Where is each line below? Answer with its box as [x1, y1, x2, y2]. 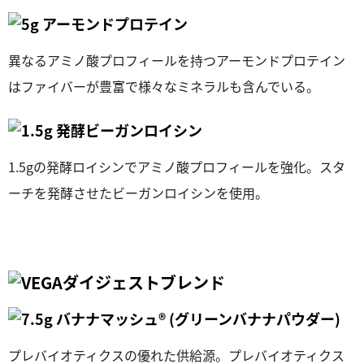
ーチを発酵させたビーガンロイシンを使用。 [8, 183, 268, 202]
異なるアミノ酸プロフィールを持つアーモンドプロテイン [8, 50, 345, 70]
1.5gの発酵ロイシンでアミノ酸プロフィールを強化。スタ [8, 157, 345, 176]
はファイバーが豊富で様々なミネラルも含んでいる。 [8, 76, 319, 96]
